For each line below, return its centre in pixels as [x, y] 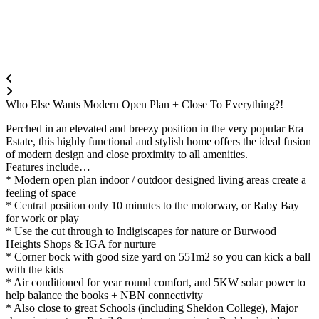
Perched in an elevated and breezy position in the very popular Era [155, 129]
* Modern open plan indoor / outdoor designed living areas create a [156, 180]
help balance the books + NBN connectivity [104, 296]
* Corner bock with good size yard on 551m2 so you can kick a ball [158, 257]
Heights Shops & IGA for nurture [81, 244]
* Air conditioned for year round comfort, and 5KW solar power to [156, 283]
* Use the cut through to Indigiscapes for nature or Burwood [141, 231]
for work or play [42, 219]
